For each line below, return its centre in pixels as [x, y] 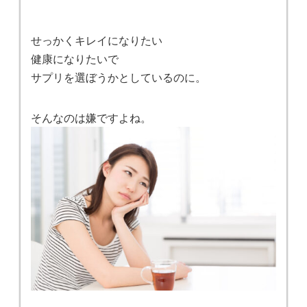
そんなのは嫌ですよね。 [91, 117]
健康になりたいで [75, 58]
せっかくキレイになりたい [97, 40]
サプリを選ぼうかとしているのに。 [119, 77]
